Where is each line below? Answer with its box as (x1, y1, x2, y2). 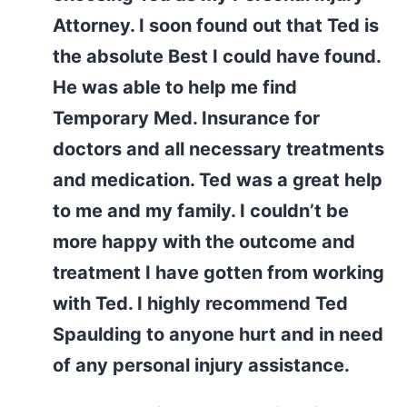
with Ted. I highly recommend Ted (52, 293, 348, 314)
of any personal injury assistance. (52, 354, 350, 376)
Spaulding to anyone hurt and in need (52, 323, 383, 345)
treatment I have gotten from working (52, 262, 384, 283)
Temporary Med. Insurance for (52, 107, 320, 129)
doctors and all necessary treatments (52, 138, 384, 160)
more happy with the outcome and (52, 231, 355, 253)
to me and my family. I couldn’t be (52, 200, 349, 222)
